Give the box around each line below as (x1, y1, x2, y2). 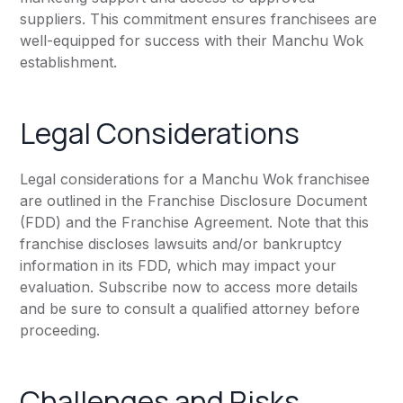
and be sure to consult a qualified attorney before (20, 300, 361, 318)
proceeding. (20, 321, 101, 340)
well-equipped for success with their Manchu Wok (20, 31, 364, 50)
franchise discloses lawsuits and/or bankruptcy (20, 235, 343, 254)
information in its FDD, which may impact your (20, 256, 337, 275)
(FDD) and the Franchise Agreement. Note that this (20, 213, 370, 232)
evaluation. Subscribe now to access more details (20, 278, 359, 297)
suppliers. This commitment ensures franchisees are (20, 10, 378, 29)
